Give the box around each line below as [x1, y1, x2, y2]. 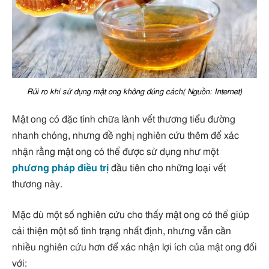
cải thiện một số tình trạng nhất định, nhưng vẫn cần [12, 226, 231, 237]
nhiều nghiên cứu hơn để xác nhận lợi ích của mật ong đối [12, 243, 257, 253]
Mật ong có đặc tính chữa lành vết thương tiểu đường [12, 114, 235, 124]
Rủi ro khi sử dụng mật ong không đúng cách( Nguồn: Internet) [27, 87, 242, 96]
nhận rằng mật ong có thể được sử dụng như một [12, 147, 219, 157]
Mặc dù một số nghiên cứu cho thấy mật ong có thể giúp [12, 210, 249, 220]
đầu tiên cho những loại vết [109, 163, 226, 173]
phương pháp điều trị [12, 163, 109, 173]
